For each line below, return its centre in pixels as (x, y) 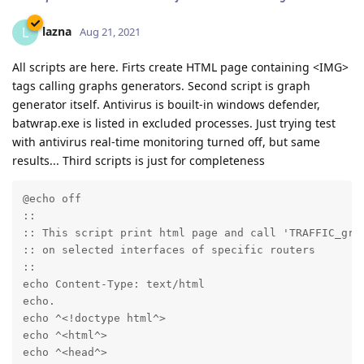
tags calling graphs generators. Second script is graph (161, 86)
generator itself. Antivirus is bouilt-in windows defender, (166, 104)
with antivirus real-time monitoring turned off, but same (166, 142)
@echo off (52, 199)
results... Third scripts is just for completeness (139, 160)
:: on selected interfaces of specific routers (169, 250)
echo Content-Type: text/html (113, 284)
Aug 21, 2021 (110, 31)
